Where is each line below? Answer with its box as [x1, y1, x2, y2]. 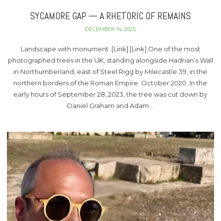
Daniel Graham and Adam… [67, 102, 154, 110]
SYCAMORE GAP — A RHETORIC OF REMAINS [30, 9, 191, 22]
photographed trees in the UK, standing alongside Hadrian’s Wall [7, 56, 213, 65]
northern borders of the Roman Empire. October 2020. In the [13, 79, 208, 87]
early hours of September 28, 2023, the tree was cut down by [13, 90, 208, 99]
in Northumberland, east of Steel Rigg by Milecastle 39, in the [13, 68, 208, 76]
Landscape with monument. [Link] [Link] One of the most [20, 45, 200, 53]
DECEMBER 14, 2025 [85, 26, 136, 33]
